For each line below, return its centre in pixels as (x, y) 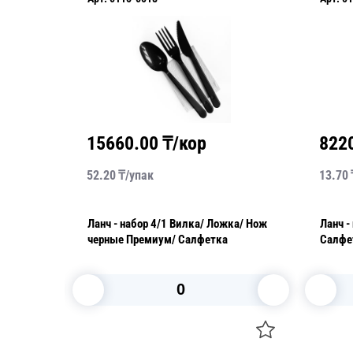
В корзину (162, 329)
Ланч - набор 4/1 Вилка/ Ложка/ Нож (119, 224)
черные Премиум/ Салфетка (158, 240)
